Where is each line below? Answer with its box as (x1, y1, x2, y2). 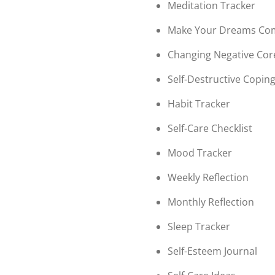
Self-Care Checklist (168, 121, 252, 135)
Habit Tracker (168, 96, 230, 110)
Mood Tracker (168, 145, 232, 160)
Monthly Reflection (168, 195, 254, 209)
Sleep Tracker (168, 219, 230, 233)
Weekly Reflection (168, 170, 249, 184)
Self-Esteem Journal (168, 244, 257, 258)
